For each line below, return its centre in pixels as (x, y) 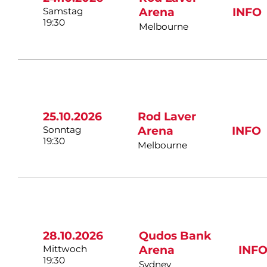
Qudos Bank (176, 235)
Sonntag (63, 130)
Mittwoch (65, 249)
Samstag (63, 11)
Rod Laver (167, 117)
